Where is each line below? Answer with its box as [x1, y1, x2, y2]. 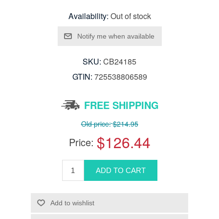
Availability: [68, 10, 109, 22]
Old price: [81, 119, 111, 129]
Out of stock [110, 10, 151, 22]
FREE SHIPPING [84, 98, 159, 112]
